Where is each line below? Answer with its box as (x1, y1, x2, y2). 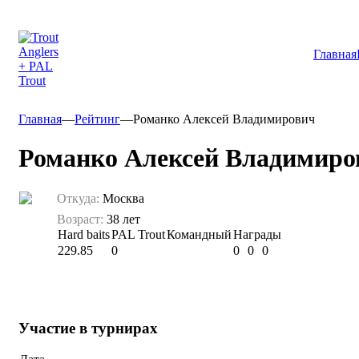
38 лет (103, 212, 140, 226)
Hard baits (58, 227, 110, 241)
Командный (167, 227, 232, 241)
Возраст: (57, 212, 103, 226)
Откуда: (57, 191, 99, 205)
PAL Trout (111, 227, 165, 241)
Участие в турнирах (18, 319, 158, 337)
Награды (233, 227, 281, 241)
